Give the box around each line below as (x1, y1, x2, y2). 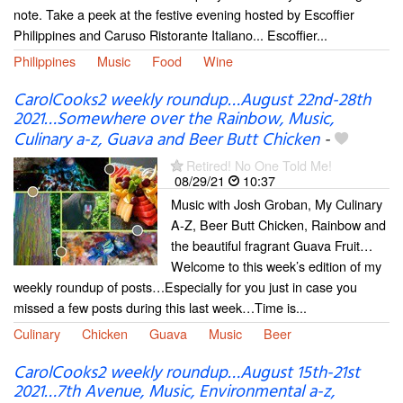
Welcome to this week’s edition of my (171, 256, 381, 276)
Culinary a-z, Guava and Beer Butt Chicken (13, 127, 319, 155)
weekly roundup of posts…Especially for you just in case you (13, 277, 357, 297)
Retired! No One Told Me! (186, 156, 332, 175)
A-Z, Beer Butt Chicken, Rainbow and (171, 215, 386, 235)
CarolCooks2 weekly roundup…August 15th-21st (13, 360, 360, 388)
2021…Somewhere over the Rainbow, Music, (13, 106, 334, 134)
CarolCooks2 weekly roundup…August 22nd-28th (13, 87, 371, 115)
